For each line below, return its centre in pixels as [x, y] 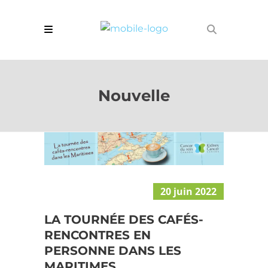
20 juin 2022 [188, 191]
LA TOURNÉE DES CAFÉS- [124, 219]
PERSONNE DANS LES [113, 250]
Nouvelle [134, 95]
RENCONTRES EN [98, 235]
